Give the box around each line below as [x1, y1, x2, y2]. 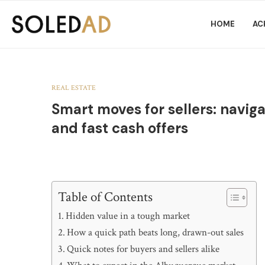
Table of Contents [58, 188, 153, 206]
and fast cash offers [51, 119, 188, 137]
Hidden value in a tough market [66, 209, 190, 222]
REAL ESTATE [51, 83, 96, 92]
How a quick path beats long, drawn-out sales [67, 226, 244, 239]
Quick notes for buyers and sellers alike [67, 243, 220, 256]
